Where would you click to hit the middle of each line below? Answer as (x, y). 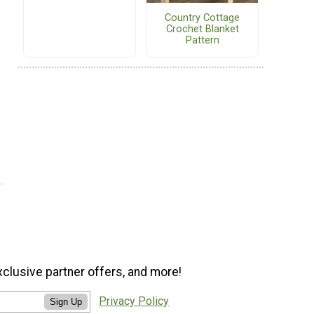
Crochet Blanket (202, 29)
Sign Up (66, 302)
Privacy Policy (134, 301)
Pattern (202, 41)
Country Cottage (202, 18)
